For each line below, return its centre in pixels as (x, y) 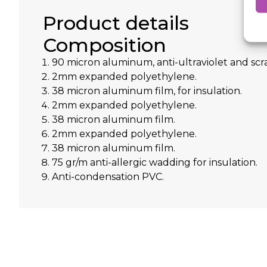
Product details (116, 23)
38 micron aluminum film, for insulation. (147, 91)
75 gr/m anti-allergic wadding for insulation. (155, 162)
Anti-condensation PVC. (108, 176)
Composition (105, 45)
